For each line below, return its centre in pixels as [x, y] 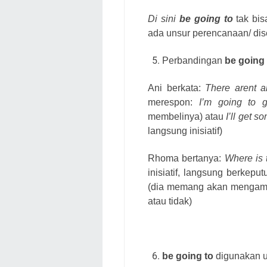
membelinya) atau [187, 116]
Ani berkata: [177, 88]
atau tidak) [170, 201]
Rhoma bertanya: [186, 158]
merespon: [173, 102]
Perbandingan [193, 60]
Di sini [164, 18]
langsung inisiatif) [186, 131]
